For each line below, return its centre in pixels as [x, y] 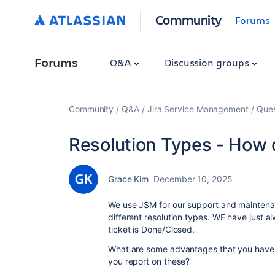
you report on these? [150, 261]
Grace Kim [129, 179]
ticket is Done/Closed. [152, 229]
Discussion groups [208, 62]
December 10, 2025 [193, 179]
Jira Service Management [198, 109]
